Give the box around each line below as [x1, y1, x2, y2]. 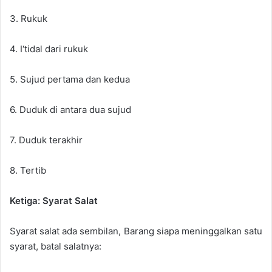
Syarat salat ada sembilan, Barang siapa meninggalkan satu [10, 225, 262, 237]
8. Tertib [10, 164, 46, 176]
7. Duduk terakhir [10, 134, 83, 146]
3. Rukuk [10, 12, 47, 24]
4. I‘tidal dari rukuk [10, 42, 88, 55]
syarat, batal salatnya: [10, 240, 101, 252]
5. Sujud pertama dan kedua [10, 73, 130, 85]
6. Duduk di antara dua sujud [10, 103, 131, 115]
